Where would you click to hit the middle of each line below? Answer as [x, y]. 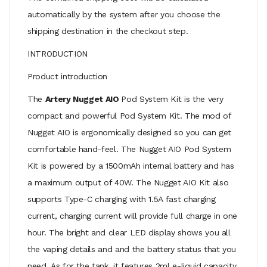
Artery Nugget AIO [83, 99]
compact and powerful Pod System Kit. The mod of [129, 115]
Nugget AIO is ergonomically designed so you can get [130, 132]
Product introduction [67, 76]
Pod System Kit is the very [172, 99]
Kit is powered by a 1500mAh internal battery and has [131, 165]
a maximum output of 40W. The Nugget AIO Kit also [128, 182]
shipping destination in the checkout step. [108, 31]
